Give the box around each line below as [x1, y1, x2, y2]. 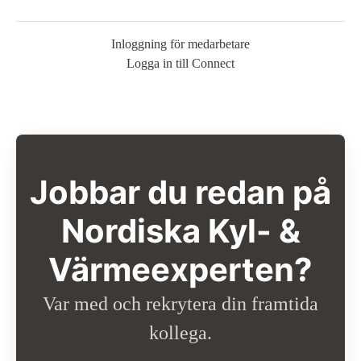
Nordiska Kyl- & [60, 211, 301, 251]
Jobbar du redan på [30, 172, 331, 212]
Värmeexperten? [48, 250, 313, 289]
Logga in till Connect [127, 56, 234, 70]
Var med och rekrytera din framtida [43, 293, 318, 314]
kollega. [149, 322, 212, 343]
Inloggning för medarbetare [111, 37, 250, 51]
